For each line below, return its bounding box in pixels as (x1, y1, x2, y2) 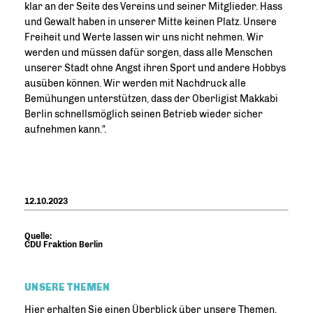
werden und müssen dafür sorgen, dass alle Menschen (24, 47, 272, 59)
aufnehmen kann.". (24, 124, 106, 136)
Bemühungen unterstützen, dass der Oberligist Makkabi (24, 93, 278, 105)
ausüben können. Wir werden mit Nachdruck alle (24, 78, 246, 89)
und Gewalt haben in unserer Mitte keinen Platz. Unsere (24, 16, 277, 28)
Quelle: (24, 231, 52, 241)
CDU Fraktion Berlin (24, 240, 103, 249)
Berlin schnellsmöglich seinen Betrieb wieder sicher (24, 108, 263, 120)
